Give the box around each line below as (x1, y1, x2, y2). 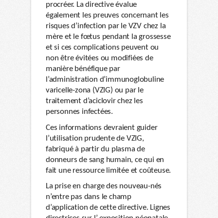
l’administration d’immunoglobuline (46, 75, 164, 84)
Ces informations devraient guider (46, 123, 158, 132)
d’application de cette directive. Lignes (46, 203, 171, 212)
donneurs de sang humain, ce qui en (46, 155, 164, 164)
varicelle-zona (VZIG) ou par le (46, 86, 144, 95)
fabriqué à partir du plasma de (46, 145, 145, 153)
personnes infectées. (46, 108, 113, 116)
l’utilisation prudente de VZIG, (46, 134, 144, 143)
